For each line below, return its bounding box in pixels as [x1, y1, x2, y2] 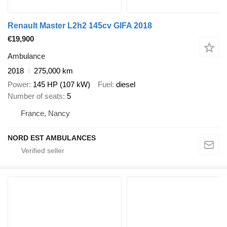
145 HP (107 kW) [33, 80, 90, 89]
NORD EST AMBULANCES [8, 133, 96, 142]
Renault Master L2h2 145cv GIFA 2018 [8, 21, 152, 30]
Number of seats [8, 91, 63, 100]
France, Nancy [21, 108, 70, 118]
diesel [116, 80, 135, 89]
